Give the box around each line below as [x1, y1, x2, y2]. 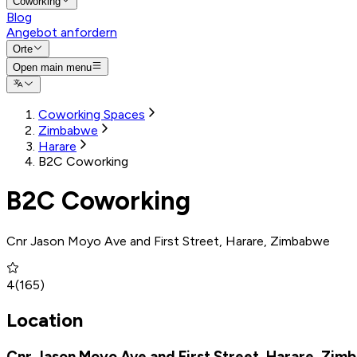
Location [6, 308, 83, 331]
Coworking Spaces [38, 106, 145, 122]
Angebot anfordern [6, 24, 117, 40]
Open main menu [13, 61, 92, 73]
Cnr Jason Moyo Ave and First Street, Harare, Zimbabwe [6, 233, 330, 249]
